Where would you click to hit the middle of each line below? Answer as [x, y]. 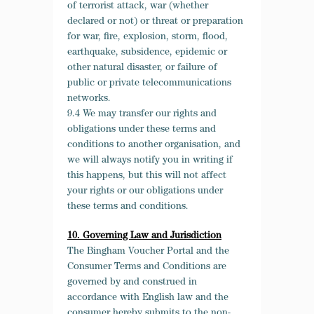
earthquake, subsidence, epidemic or [147, 53]
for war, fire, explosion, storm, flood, [148, 37]
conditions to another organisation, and [154, 145]
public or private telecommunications [149, 83]
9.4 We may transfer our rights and [142, 114]
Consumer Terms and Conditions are [147, 267]
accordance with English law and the [148, 298]
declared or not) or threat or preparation [155, 22]
